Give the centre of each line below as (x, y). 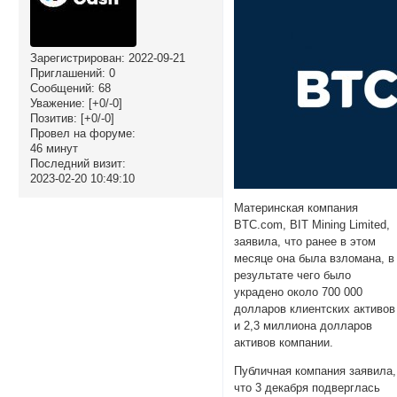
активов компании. (284, 343)
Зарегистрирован (75, 58)
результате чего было (293, 276)
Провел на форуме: (82, 134)
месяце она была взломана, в (315, 259)
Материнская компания (296, 208)
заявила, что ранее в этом (305, 242)
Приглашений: (67, 74)
